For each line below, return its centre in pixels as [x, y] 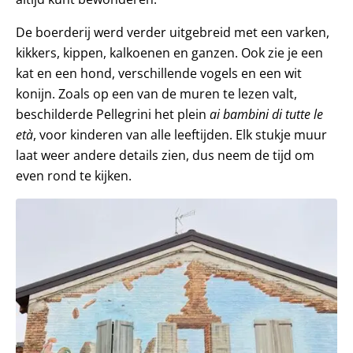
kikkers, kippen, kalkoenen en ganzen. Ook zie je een [169, 52]
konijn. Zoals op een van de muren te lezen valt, [156, 93]
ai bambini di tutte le [266, 114]
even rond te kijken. [74, 175]
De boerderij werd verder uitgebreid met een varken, [173, 32]
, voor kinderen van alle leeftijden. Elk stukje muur [180, 134]
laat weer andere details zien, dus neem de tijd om [165, 155]
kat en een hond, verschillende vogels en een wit [159, 73]
